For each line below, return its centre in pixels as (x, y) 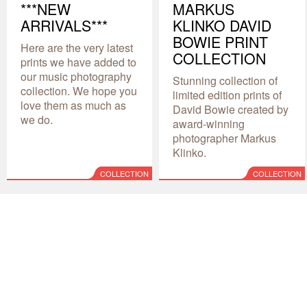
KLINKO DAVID (222, 25)
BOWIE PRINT (221, 41)
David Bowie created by (231, 109)
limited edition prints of (228, 95)
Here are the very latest (77, 47)
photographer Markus (225, 138)
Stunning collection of (225, 80)
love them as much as (73, 105)
